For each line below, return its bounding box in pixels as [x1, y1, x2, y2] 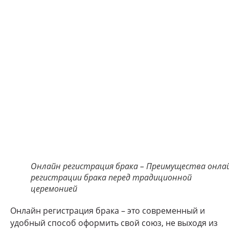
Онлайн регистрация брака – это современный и [10, 205, 205, 217]
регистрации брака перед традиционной [31, 172, 192, 184]
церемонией [31, 183, 77, 195]
